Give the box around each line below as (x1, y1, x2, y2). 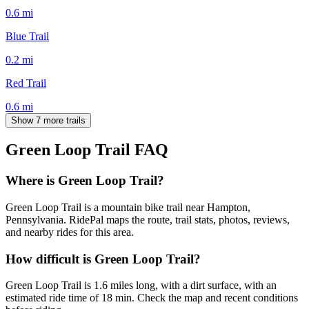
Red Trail (6, 77, 46, 89)
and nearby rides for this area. (6, 226, 134, 239)
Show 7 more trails (11, 114, 86, 126)
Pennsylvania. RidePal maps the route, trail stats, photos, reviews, (6, 214, 290, 226)
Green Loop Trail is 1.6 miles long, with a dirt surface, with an (6, 279, 277, 292)
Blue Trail (6, 30, 49, 42)
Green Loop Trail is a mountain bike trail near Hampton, (6, 201, 250, 214)
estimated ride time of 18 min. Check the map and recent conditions (6, 292, 298, 304)
